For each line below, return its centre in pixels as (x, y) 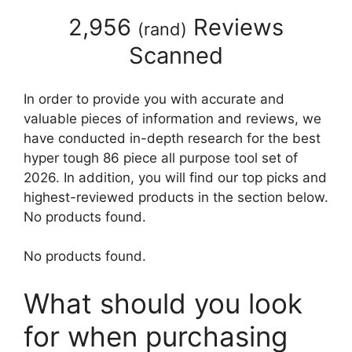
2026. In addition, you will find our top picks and (175, 177)
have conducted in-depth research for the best (172, 138)
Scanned (176, 56)
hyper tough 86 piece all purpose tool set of (161, 158)
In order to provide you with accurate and (154, 99)
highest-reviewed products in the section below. (176, 197)
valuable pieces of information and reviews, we (172, 118)
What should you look (163, 303)
